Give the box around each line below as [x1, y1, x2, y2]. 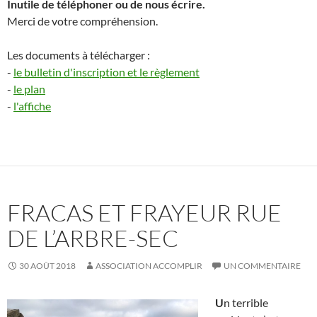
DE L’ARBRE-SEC [7, 224, 178, 253]
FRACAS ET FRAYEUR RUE [7, 198, 282, 228]
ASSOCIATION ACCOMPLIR [96, 260, 202, 272]
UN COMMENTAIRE [224, 260, 301, 272]
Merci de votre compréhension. [7, 14, 158, 28]
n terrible [224, 296, 268, 310]
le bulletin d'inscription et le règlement [13, 65, 200, 79]
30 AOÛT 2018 [19, 260, 76, 272]
